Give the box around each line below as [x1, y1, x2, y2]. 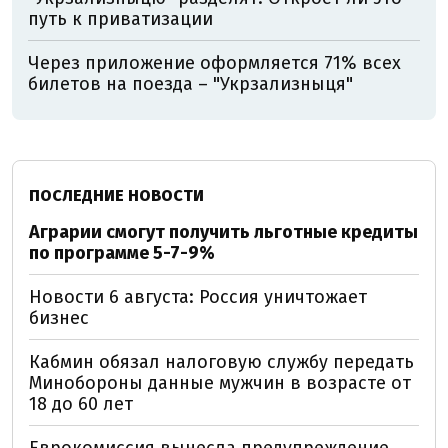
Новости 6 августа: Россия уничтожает [29, 285, 367, 308]
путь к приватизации [28, 7, 213, 30]
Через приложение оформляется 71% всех [28, 51, 401, 74]
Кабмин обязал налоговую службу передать [29, 350, 414, 373]
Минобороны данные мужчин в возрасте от [29, 371, 411, 394]
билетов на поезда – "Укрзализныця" [28, 72, 353, 95]
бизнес [29, 306, 89, 329]
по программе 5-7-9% [29, 241, 215, 264]
